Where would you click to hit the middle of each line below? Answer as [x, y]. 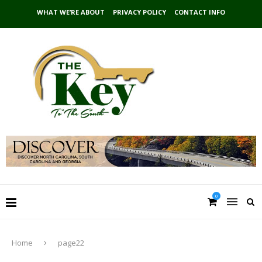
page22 [71, 243]
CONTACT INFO [200, 12]
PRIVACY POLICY [139, 12]
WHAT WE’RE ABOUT [71, 12]
